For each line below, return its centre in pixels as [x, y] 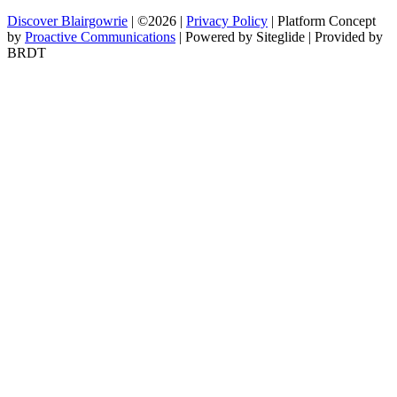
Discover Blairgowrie [67, 21]
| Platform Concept [322, 21]
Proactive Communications [100, 37]
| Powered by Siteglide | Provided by [279, 37]
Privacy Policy [227, 21]
